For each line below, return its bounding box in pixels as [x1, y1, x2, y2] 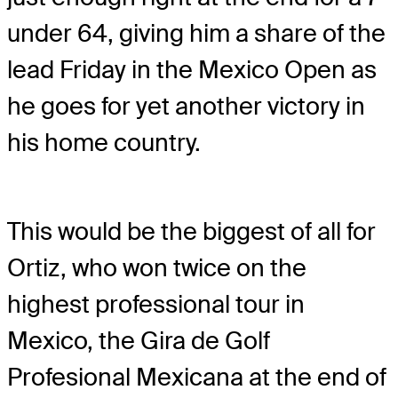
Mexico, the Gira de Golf [7, 325, 270, 357]
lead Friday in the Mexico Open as [7, 54, 377, 86]
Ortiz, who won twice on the [7, 252, 306, 284]
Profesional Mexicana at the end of [7, 362, 386, 394]
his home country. [7, 127, 201, 159]
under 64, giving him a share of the [7, 18, 386, 50]
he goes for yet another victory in [7, 91, 365, 123]
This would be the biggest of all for [7, 216, 376, 248]
